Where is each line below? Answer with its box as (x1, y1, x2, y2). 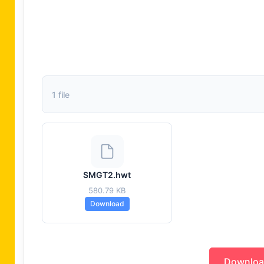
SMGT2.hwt (83, 170, 131, 180)
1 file (52, 89, 70, 100)
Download (90, 199, 124, 208)
